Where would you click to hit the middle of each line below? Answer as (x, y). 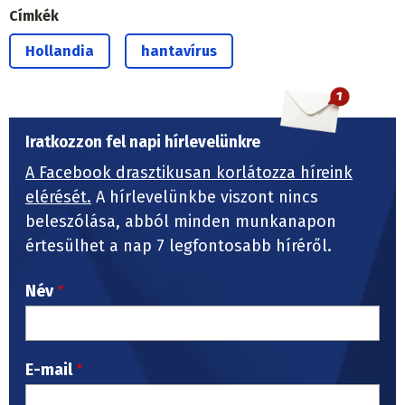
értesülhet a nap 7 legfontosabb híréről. (181, 246)
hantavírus (179, 52)
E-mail (49, 370)
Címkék (34, 16)
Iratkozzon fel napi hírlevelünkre (143, 143)
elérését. (58, 198)
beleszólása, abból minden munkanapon (181, 222)
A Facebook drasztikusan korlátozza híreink (189, 173)
